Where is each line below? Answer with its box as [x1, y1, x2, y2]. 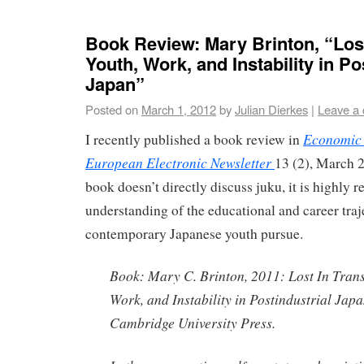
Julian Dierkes [235, 100, 308, 118]
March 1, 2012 [141, 100, 216, 118]
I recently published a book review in [85, 129, 303, 149]
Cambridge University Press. [110, 313, 275, 333]
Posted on [85, 100, 138, 118]
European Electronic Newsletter [85, 152, 271, 172]
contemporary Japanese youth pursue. [85, 223, 303, 243]
